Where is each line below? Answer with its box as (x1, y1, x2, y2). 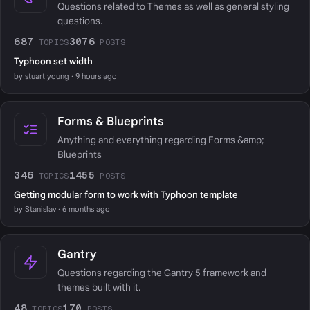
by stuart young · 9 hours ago (14, 71, 118, 81)
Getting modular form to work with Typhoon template (14, 188, 239, 201)
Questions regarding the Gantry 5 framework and (57, 266, 266, 279)
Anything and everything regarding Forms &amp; (57, 134, 264, 146)
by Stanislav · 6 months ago (14, 203, 111, 214)
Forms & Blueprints (57, 114, 164, 129)
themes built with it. (57, 281, 140, 293)
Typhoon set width (14, 55, 93, 68)
